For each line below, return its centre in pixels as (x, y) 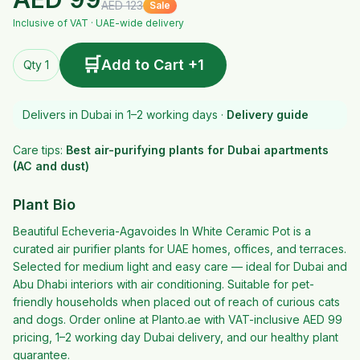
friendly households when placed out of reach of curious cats (176, 302)
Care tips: (38, 150)
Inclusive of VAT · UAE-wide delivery (98, 23)
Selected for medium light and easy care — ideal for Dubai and (180, 266)
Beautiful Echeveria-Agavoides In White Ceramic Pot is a (162, 231)
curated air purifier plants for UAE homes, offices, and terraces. (180, 249)
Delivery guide (268, 115)
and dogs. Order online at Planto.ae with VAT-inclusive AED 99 (178, 319)
